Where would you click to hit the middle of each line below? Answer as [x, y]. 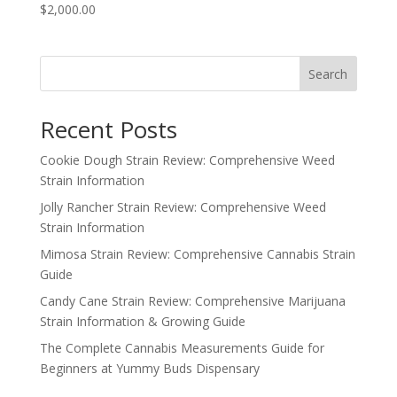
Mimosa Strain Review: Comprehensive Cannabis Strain [197, 254]
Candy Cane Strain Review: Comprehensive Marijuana [192, 301]
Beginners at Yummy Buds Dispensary [149, 369]
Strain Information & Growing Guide [142, 322]
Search [328, 74]
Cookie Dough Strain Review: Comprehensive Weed [187, 160]
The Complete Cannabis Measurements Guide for [182, 348]
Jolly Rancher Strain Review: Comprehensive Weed [183, 207]
